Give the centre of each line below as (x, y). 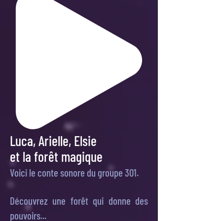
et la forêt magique (56, 156)
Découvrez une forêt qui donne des (79, 201)
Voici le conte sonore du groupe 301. (74, 172)
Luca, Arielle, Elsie (53, 141)
